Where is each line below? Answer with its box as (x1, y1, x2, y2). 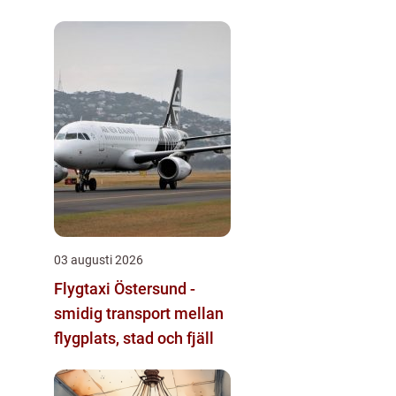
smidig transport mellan (54, 303, 224, 323)
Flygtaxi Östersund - (54, 278, 195, 298)
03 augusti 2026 (54, 252, 143, 267)
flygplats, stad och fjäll (54, 328, 214, 347)
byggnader (54, 4, 129, 24)
